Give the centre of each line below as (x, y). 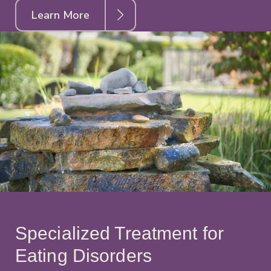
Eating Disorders (83, 256)
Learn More (60, 15)
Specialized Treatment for (119, 233)
